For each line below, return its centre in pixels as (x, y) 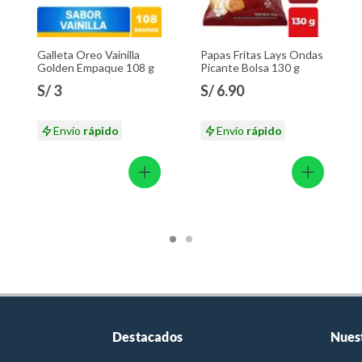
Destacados (147, 337)
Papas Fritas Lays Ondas (262, 55)
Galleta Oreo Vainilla (88, 55)
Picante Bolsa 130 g (250, 68)
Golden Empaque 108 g (96, 68)
